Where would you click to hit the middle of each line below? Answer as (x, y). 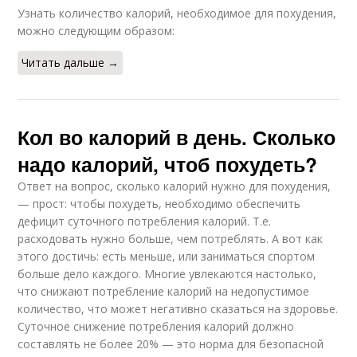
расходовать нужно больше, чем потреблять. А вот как (171, 239)
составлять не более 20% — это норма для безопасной (171, 344)
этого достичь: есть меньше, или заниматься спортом (167, 256)
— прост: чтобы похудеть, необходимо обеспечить (159, 204)
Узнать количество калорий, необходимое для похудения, (177, 13)
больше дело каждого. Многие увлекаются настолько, (167, 274)
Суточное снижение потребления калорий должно (156, 326)
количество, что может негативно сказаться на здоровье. (178, 309)
